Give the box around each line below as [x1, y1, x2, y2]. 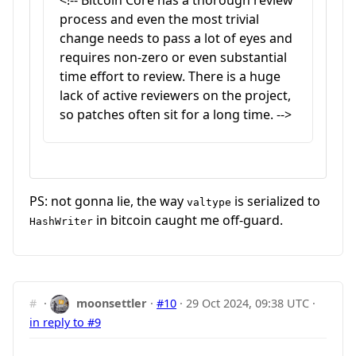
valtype [187, 195, 231, 208]
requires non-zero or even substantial [60, 48, 287, 67]
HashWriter [29, 215, 93, 227]
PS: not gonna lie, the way [29, 192, 187, 210]
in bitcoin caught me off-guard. [93, 211, 283, 229]
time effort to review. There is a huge [60, 68, 281, 86]
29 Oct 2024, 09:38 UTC [186, 295, 310, 311]
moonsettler [76, 295, 148, 311]
